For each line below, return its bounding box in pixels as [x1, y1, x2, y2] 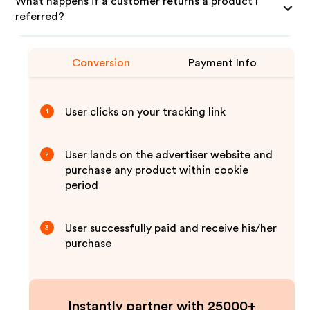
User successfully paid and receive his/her [65, 223, 277, 234]
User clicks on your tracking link [65, 107, 226, 118]
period [65, 180, 99, 191]
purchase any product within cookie [65, 165, 249, 176]
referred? [15, 11, 65, 22]
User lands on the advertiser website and [65, 149, 273, 161]
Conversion [72, 57, 131, 69]
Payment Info [188, 57, 257, 69]
